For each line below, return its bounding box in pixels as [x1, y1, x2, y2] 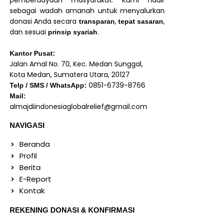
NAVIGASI [10, 121, 45, 130]
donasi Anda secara [10, 16, 79, 27]
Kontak [19, 186, 45, 196]
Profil [19, 151, 37, 161]
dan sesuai [10, 27, 48, 37]
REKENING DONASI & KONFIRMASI [10, 206, 135, 215]
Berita [19, 162, 41, 173]
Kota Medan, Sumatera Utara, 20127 [10, 70, 130, 80]
